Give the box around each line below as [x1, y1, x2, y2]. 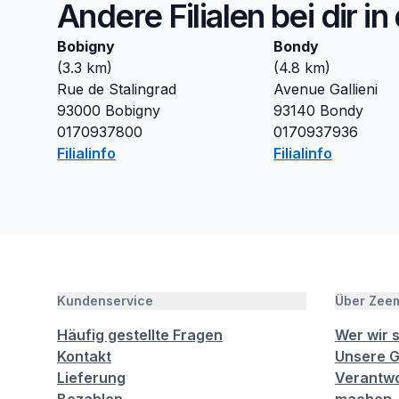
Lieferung [57, 369, 126, 387]
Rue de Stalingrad [57, 80, 176, 98]
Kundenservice [57, 293, 153, 308]
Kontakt [57, 347, 111, 365]
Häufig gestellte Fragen [57, 326, 223, 344]
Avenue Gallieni [273, 80, 379, 98]
